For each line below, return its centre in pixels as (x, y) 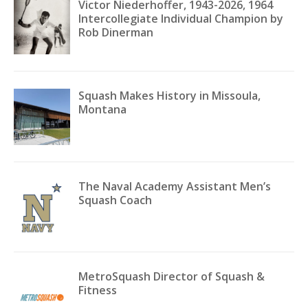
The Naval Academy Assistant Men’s (174, 186)
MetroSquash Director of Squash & (171, 277)
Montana (102, 109)
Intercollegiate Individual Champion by (180, 19)
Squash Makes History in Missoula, (169, 95)
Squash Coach (115, 200)
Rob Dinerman (115, 33)
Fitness (97, 290)
